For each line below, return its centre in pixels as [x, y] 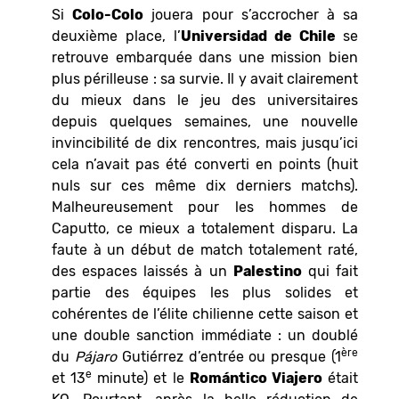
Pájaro [95, 356]
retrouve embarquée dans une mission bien [205, 57]
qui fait [330, 271]
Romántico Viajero [256, 378]
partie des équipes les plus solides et [205, 292]
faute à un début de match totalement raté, [205, 249]
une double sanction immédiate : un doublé [205, 335]
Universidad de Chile [262, 36]
